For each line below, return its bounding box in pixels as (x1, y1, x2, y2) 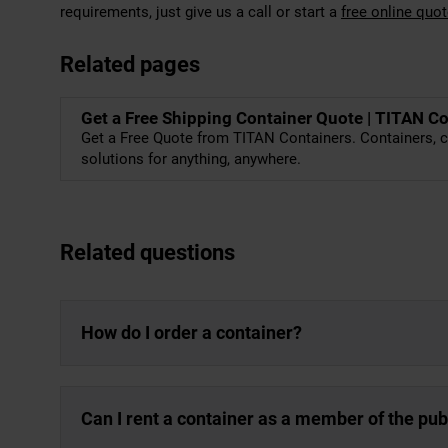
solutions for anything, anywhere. (81, 150, 301, 168)
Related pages (60, 52, 200, 77)
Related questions (60, 240, 235, 265)
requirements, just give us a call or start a (60, 3, 341, 21)
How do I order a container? (81, 322, 302, 343)
